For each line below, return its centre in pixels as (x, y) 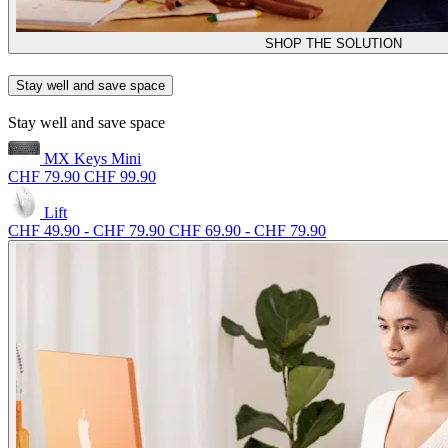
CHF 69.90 (205, 231)
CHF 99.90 (120, 177)
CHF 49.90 (44, 231)
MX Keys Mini (90, 159)
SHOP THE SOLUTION (334, 43)
